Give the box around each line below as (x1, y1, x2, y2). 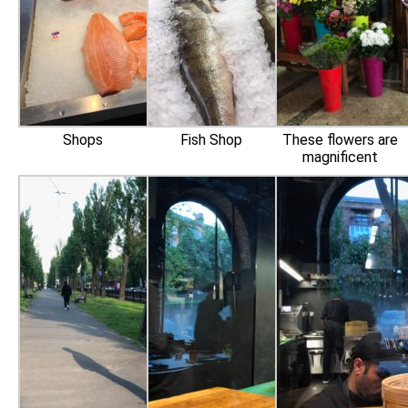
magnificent (301, 148, 378, 166)
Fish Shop (179, 131, 242, 148)
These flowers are (281, 131, 398, 148)
